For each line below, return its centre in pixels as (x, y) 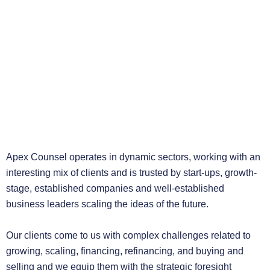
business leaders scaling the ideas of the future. (107, 204)
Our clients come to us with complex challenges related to (128, 235)
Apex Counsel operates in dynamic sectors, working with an (133, 157)
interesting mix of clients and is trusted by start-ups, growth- (131, 172)
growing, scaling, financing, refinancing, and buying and (125, 251)
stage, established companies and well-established (115, 188)
